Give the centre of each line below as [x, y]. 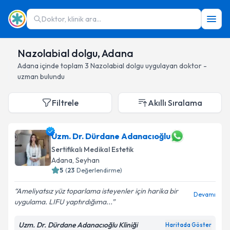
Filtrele [65, 103]
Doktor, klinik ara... [71, 19]
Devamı [205, 194]
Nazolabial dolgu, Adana [75, 53]
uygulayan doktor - [175, 66]
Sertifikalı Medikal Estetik [92, 149]
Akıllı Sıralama [175, 103]
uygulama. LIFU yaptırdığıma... [63, 202]
